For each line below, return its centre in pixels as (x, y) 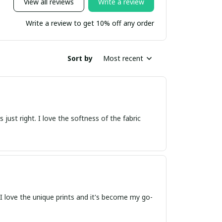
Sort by (80, 58)
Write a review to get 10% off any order (90, 23)
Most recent (123, 58)
